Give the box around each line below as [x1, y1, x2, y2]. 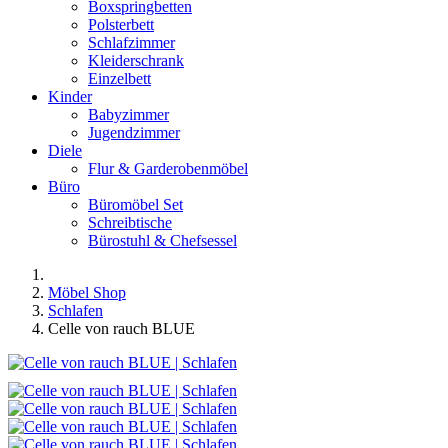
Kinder [48, 88, 92, 105]
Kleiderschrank [88, 52, 184, 69]
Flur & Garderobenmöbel [88, 160, 248, 177]
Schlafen [48, 302, 103, 319]
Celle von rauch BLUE [48, 320, 195, 337]
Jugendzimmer [88, 124, 180, 141]
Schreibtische [88, 214, 172, 231]
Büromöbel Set [88, 196, 183, 213]
